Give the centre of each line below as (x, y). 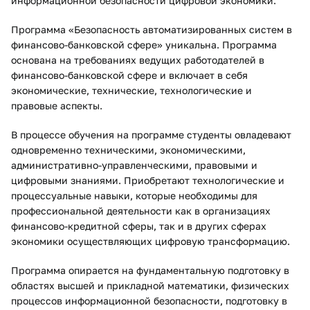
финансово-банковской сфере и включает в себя (129, 75)
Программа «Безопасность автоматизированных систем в (152, 29)
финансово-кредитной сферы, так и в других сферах (139, 226)
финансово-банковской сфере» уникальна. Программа (144, 45)
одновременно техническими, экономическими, (128, 150)
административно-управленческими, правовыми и (134, 165)
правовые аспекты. (57, 106)
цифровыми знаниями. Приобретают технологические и (148, 180)
